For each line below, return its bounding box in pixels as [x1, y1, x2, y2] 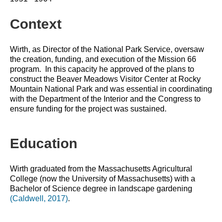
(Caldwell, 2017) [10, 194, 68, 203]
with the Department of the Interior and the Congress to [10, 95, 201, 103]
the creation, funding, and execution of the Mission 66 [10, 55, 196, 63]
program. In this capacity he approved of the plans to [10, 65, 194, 73]
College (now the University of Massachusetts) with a [10, 174, 195, 183]
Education [10, 136, 77, 151]
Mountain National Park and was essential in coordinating [10, 85, 212, 93]
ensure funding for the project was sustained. [10, 105, 166, 113]
